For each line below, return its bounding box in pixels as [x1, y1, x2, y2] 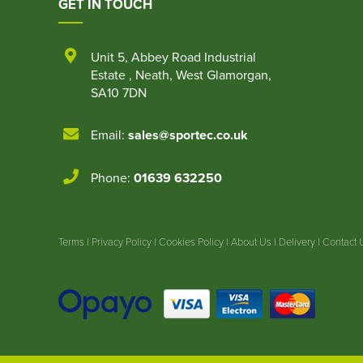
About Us [231, 234, 271, 250]
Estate [91, 65, 129, 83]
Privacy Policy [92, 234, 152, 250]
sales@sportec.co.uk [128, 125, 248, 144]
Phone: [91, 168, 134, 186]
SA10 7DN [91, 83, 147, 101]
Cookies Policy [159, 234, 224, 250]
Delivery [279, 234, 315, 250]
